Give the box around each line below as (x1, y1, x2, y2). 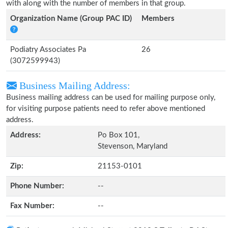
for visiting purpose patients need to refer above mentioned (6, 105, 205, 112)
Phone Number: (10, 182, 64, 190)
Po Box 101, (98, 131, 139, 139)
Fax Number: (10, 202, 54, 210)
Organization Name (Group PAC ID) (10, 15, 132, 22)
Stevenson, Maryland (98, 142, 167, 150)
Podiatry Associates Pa (10, 46, 86, 53)
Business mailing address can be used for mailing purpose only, (6, 94, 215, 101)
